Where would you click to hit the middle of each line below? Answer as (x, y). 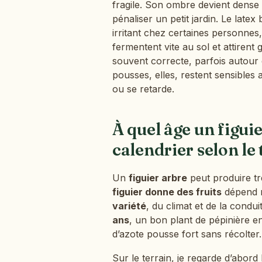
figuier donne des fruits (167, 192)
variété (129, 206)
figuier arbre (158, 177)
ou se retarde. (143, 89)
